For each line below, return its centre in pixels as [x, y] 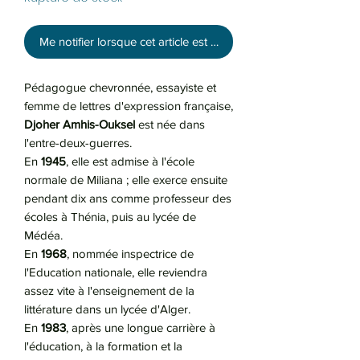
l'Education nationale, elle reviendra [116, 272]
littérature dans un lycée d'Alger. [107, 309]
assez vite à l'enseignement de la [109, 291]
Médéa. [43, 235]
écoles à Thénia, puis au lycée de [110, 217]
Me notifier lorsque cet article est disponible [152, 42]
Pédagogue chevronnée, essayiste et [120, 88]
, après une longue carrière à [141, 328]
